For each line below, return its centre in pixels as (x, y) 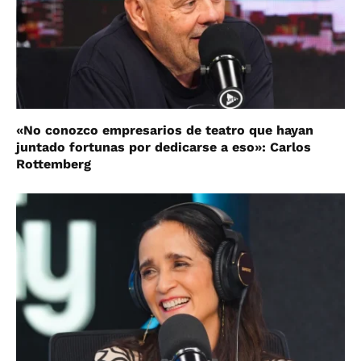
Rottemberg (54, 164)
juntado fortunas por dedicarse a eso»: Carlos (164, 147)
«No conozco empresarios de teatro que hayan (165, 131)
